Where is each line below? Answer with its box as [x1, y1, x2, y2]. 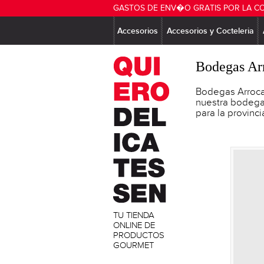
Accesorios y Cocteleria [167, 26, 254, 36]
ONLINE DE [113, 220, 155, 230]
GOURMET [113, 240, 154, 250]
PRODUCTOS [113, 230, 164, 240]
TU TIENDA [113, 210, 154, 220]
